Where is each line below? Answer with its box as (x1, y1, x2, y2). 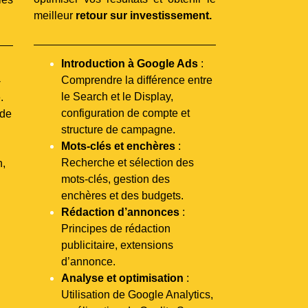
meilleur (34, 10, 76, 22)
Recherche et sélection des (61, 156, 194, 168)
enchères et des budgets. (61, 189, 184, 201)
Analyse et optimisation (61, 272, 184, 284)
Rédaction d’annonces (61, 206, 179, 218)
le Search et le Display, (61, 90, 173, 102)
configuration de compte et (61, 107, 190, 119)
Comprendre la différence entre (61, 74, 212, 86)
